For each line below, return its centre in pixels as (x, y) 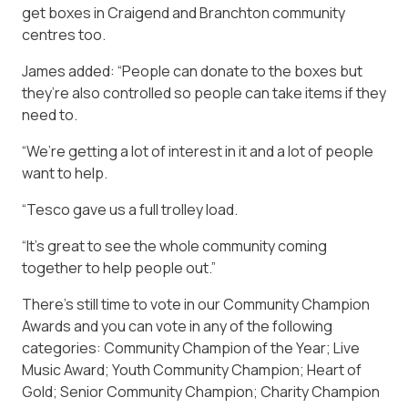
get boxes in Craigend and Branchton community (184, 13)
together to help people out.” (119, 268)
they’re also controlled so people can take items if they (204, 93)
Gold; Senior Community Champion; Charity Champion (201, 392)
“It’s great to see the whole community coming (174, 246)
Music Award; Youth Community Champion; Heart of (192, 370)
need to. (50, 115)
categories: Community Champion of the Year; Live (191, 348)
